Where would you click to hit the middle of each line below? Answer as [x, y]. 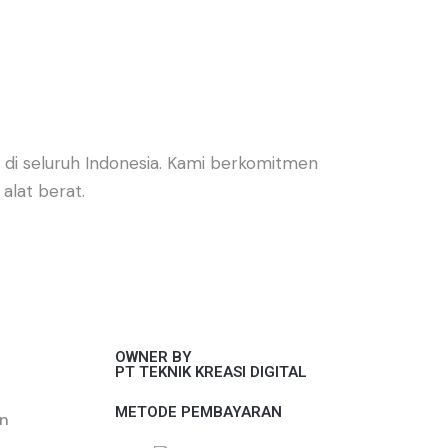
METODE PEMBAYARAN [198, 411]
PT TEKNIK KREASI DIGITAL [211, 371]
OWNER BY [153, 356]
